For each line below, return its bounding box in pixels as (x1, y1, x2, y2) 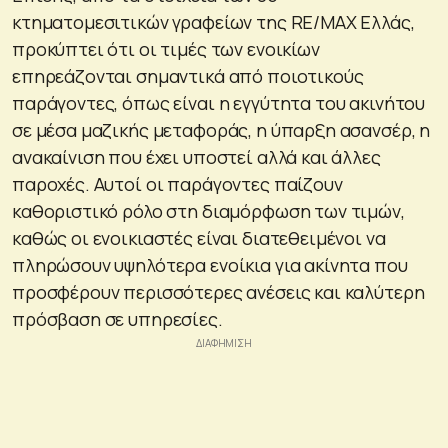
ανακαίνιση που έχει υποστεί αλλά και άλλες (12, 144, 381, 169)
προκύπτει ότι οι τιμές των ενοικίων (12, 36, 320, 61)
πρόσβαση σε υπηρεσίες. (12, 306, 223, 331)
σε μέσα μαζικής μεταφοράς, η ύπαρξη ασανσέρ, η (12, 117, 431, 142)
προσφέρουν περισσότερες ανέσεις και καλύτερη (12, 279, 425, 304)
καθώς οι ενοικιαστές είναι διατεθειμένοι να (12, 225, 386, 250)
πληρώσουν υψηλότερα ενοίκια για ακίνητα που (12, 252, 408, 277)
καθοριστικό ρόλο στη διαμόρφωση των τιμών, (12, 198, 405, 223)
